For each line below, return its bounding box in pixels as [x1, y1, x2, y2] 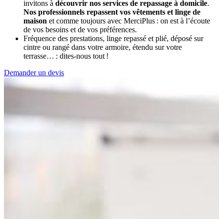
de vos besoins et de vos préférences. [23, 25, 137, 34]
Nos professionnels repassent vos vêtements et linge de [23, 7, 200, 16]
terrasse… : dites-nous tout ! [23, 51, 109, 60]
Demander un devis [4, 68, 64, 77]
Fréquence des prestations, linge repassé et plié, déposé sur [23, 34, 203, 43]
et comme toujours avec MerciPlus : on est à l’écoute [47, 16, 210, 25]
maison [23, 16, 47, 25]
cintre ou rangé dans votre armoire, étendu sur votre [23, 43, 182, 51]
